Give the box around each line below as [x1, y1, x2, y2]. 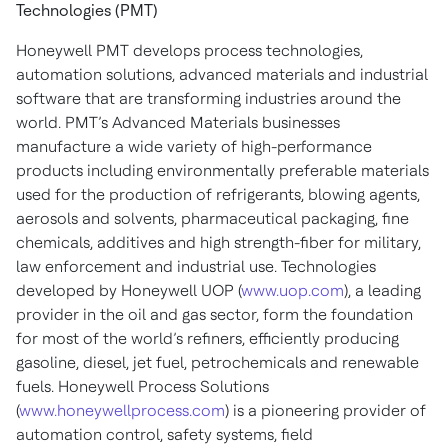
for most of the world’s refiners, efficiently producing [16, 329, 399, 348]
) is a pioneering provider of [225, 401, 426, 420]
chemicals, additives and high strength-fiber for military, [16, 233, 421, 252]
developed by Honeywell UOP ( [16, 281, 241, 300]
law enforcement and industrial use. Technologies [16, 257, 376, 276]
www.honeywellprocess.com [19, 401, 225, 420]
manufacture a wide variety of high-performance [16, 137, 372, 156]
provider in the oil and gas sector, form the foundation [16, 305, 413, 324]
